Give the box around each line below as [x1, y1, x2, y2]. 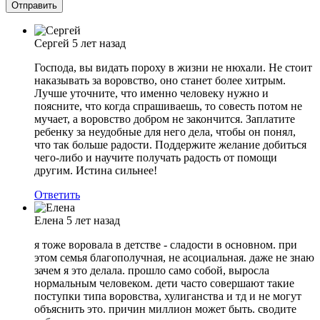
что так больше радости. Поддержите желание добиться [34, 139, 306, 151]
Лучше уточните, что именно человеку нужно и [34, 87, 269, 100]
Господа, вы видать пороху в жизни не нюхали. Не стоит [34, 61, 312, 74]
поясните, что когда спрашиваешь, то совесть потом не [34, 100, 302, 113]
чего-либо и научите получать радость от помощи [34, 151, 277, 164]
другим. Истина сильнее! [34, 164, 157, 177]
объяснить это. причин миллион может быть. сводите [34, 303, 296, 316]
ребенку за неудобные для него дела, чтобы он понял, [34, 126, 296, 139]
